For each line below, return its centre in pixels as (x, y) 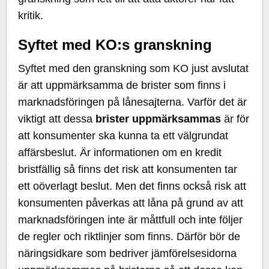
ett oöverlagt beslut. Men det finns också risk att (132, 186)
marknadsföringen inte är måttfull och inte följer (131, 220)
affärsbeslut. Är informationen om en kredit (120, 153)
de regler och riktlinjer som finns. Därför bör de (129, 237)
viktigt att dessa (57, 119)
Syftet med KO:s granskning (115, 45)
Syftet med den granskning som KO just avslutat (134, 68)
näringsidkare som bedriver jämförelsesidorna (128, 253)
